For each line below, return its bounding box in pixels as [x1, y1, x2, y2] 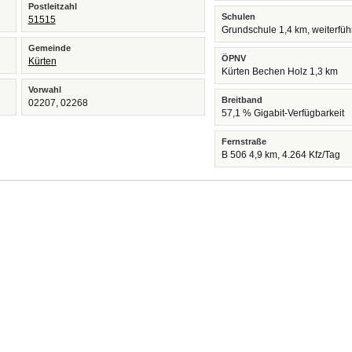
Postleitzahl [27, 2, 77, 11]
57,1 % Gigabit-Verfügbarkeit [222, 108, 345, 119]
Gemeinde [27, 43, 71, 53]
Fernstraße [222, 137, 267, 146]
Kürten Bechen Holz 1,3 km [222, 66, 339, 77]
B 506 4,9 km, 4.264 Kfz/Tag [222, 149, 341, 160]
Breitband [222, 95, 263, 104]
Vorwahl [27, 85, 61, 94]
